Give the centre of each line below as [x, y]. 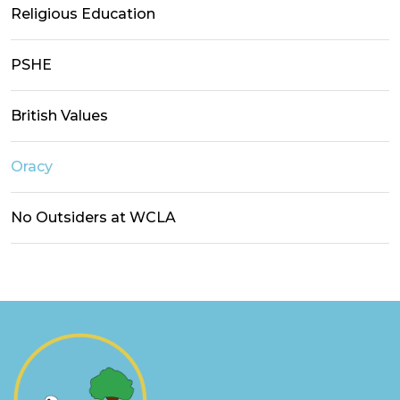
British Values [59, 115]
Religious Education [83, 13]
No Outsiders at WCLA [93, 217]
